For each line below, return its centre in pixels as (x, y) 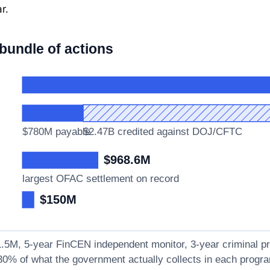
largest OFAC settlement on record (100, 178)
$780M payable (56, 131)
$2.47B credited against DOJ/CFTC (163, 131)
